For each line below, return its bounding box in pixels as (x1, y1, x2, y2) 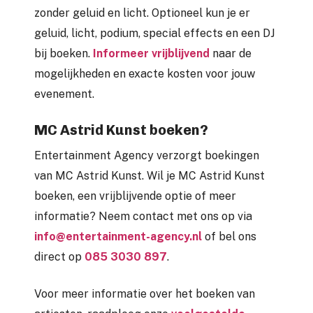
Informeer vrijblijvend (93, 46, 210, 60)
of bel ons (202, 229, 256, 243)
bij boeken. (34, 46, 93, 60)
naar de (210, 46, 252, 60)
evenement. (34, 87, 94, 101)
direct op (34, 249, 85, 263)
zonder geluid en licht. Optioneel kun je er (34, 6, 250, 20)
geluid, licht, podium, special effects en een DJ (34, 26, 275, 40)
